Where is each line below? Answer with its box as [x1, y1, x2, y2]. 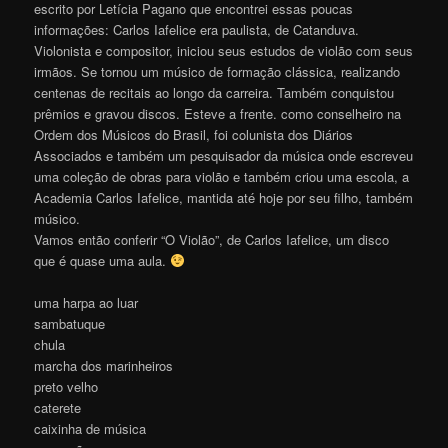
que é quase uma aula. [34, 250, 171, 270]
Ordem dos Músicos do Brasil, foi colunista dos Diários [34, 124, 354, 144]
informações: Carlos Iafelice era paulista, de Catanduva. [34, 19, 360, 39]
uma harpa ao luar [34, 292, 139, 312]
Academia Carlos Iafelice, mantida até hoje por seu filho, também [34, 187, 414, 207]
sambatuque [34, 313, 106, 333]
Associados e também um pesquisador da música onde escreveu [34, 145, 414, 165]
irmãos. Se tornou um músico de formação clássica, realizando [34, 61, 401, 81]
